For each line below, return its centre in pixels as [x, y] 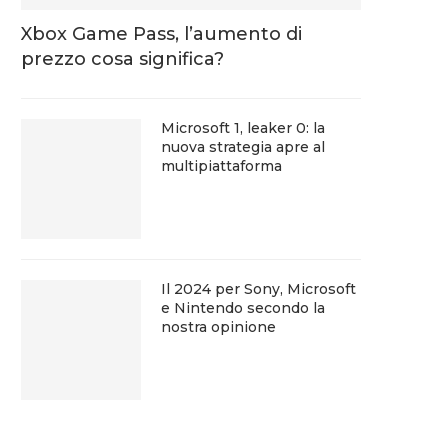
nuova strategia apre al [243, 146]
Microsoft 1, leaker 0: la [243, 127]
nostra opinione [218, 326]
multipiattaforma [221, 165]
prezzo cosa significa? [122, 58]
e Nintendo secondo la [243, 307]
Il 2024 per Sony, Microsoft [258, 288]
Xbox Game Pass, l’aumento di [161, 33]
